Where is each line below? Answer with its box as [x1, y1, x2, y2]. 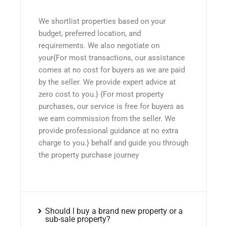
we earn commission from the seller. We [39, 113, 175, 123]
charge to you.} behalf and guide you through [39, 138, 188, 147]
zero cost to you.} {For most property [39, 89, 164, 99]
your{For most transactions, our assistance [39, 53, 185, 62]
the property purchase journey [39, 150, 139, 160]
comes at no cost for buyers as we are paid [39, 65, 185, 74]
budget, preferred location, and [39, 28, 141, 38]
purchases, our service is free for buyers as [39, 101, 184, 111]
